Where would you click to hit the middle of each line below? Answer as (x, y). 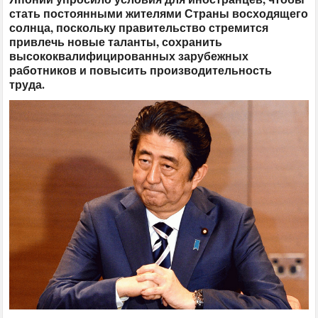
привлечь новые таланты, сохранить (116, 41)
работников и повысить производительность (141, 70)
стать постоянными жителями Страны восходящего (159, 13)
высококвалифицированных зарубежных (129, 55)
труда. (27, 84)
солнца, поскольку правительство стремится (139, 27)
